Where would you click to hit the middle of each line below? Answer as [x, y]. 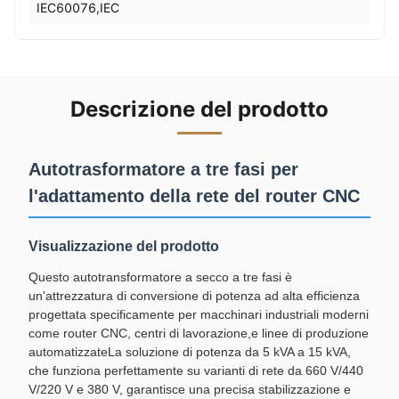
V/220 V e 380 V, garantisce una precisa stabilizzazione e [190, 389]
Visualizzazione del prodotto [124, 246]
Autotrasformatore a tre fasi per [163, 169]
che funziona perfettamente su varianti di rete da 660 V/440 [196, 370]
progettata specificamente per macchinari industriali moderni [199, 314]
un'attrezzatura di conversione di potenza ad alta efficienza [194, 296]
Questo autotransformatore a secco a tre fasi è [160, 277]
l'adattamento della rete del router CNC [194, 196]
